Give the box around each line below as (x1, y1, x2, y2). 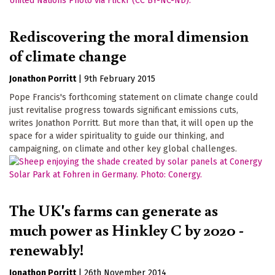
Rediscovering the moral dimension (9, 25, 249, 46)
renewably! (9, 238, 83, 260)
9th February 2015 (84, 73, 155, 84)
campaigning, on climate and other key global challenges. (9, 143, 237, 154)
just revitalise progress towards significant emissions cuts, (9, 104, 238, 115)
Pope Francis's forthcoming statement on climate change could (9, 91, 258, 103)
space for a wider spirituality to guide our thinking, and (9, 130, 224, 141)
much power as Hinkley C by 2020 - (9, 219, 244, 240)
